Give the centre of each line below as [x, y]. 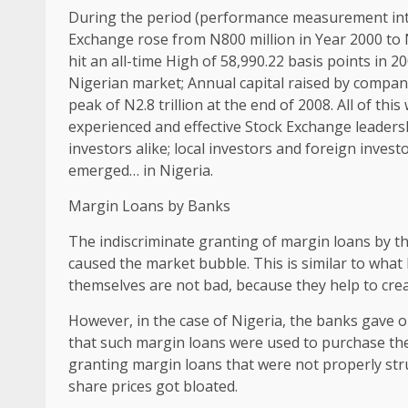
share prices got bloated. [153, 386]
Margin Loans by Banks [149, 205]
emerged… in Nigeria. [141, 170]
